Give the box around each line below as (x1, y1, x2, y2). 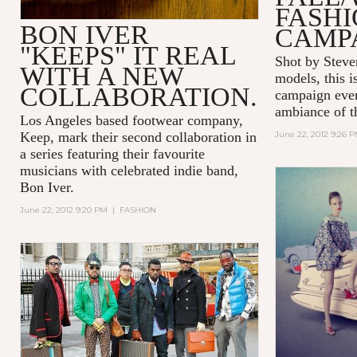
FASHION (119, 204, 156, 215)
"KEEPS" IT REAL (19, 40, 236, 70)
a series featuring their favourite (19, 145, 205, 162)
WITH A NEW (19, 61, 183, 91)
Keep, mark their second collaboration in (19, 128, 257, 145)
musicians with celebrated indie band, (19, 162, 238, 178)
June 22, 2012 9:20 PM (19, 204, 108, 215)
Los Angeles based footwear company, (19, 112, 243, 128)
